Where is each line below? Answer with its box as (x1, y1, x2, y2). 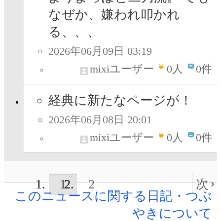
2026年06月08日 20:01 (48, 113, 152, 126)
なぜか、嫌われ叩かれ (48, 7, 180, 22)
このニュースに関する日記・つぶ (15, 189, 212, 204)
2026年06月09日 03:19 (48, 45, 152, 58)
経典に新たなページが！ (48, 93, 192, 108)
